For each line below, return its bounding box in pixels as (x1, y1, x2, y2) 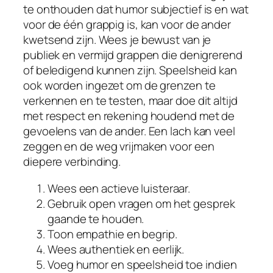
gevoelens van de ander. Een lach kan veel (23, 123, 235, 140)
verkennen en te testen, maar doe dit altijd (23, 93, 238, 109)
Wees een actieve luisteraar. (48, 180, 191, 196)
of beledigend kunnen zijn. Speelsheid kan (23, 62, 237, 79)
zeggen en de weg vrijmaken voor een (23, 138, 214, 155)
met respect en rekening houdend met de (23, 108, 235, 124)
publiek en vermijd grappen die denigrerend (23, 47, 243, 63)
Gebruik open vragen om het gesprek (48, 195, 235, 211)
